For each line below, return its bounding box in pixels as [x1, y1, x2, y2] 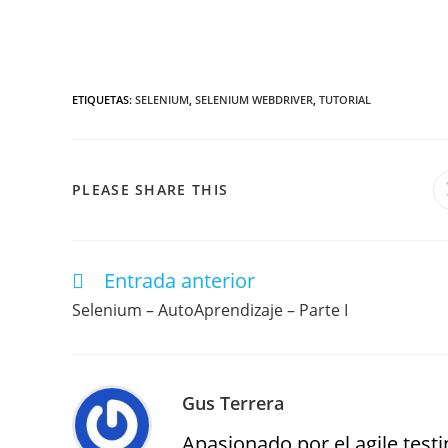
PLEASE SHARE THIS [72, 180, 229, 199]
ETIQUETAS [72, 92, 129, 107]
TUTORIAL [319, 92, 371, 107]
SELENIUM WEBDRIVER [195, 92, 313, 107]
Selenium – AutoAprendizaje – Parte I [72, 299, 348, 321]
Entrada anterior [104, 267, 255, 294]
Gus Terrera [182, 391, 284, 415]
